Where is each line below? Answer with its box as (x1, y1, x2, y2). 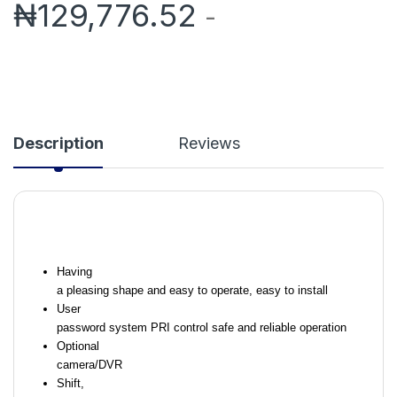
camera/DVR (56, 358, 122, 372)
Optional (56, 339, 99, 354)
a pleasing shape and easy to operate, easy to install (56, 284, 328, 298)
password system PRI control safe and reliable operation (56, 321, 346, 335)
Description (13, 133, 104, 152)
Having (56, 265, 92, 279)
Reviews (178, 133, 240, 152)
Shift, (56, 377, 84, 391)
